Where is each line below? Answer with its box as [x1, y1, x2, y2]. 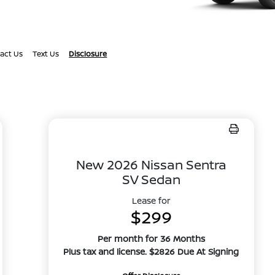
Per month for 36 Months [97, 233, 205, 244]
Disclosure [69, 48, 107, 59]
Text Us [33, 48, 60, 59]
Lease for [131, 195, 171, 206]
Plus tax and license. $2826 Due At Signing [63, 246, 239, 257]
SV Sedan [122, 171, 180, 188]
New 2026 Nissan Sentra [76, 156, 227, 173]
